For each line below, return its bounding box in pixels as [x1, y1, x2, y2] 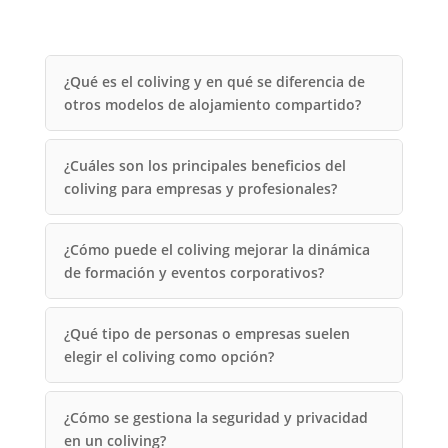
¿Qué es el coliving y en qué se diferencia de [63, 72, 365, 91]
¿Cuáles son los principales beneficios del [63, 156, 346, 175]
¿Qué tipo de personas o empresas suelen [63, 324, 350, 343]
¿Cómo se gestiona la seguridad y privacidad [63, 408, 368, 427]
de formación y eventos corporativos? [63, 263, 324, 282]
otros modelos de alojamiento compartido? [63, 95, 361, 114]
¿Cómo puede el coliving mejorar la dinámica [63, 240, 370, 259]
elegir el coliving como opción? [63, 347, 274, 366]
